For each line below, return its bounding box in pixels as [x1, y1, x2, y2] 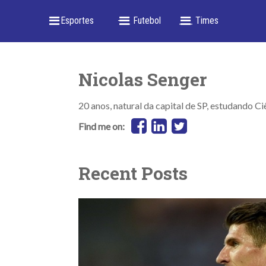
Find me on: [78, 120, 125, 132]
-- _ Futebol [118, 15, 161, 26]
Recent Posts [78, 161, 188, 185]
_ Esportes [53, 15, 94, 26]
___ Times [179, 15, 218, 26]
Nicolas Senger [78, 68, 207, 91]
